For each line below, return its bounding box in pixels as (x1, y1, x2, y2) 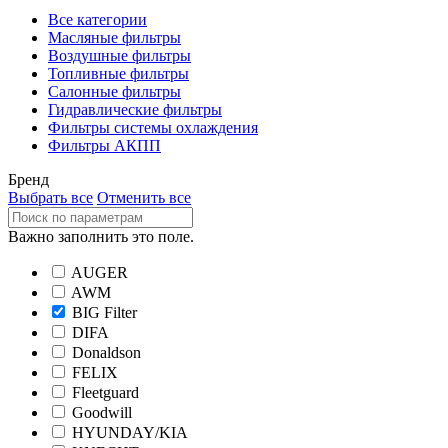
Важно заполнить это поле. (8, 228, 194, 245)
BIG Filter (72, 304, 137, 321)
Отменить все (97, 189, 191, 206)
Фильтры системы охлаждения (48, 119, 258, 136)
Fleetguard (72, 384, 139, 401)
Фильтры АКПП (48, 137, 161, 154)
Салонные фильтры (48, 83, 181, 100)
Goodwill (72, 404, 132, 421)
